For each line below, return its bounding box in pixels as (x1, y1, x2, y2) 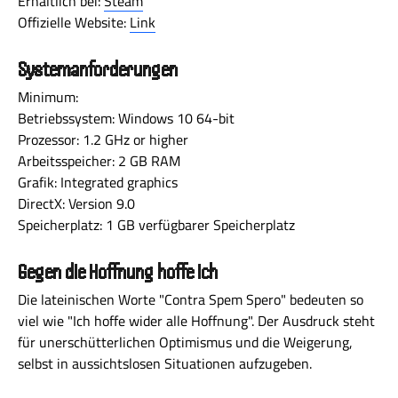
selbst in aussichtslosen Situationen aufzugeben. (18, 353, 312, 374)
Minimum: (18, 86, 78, 107)
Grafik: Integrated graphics (18, 171, 178, 193)
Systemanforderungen (18, 58, 178, 82)
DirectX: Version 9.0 (18, 193, 135, 214)
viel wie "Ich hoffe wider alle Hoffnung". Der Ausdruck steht (18, 310, 375, 331)
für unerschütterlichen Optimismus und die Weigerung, (18, 331, 353, 353)
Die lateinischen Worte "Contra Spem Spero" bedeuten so (18, 289, 363, 310)
